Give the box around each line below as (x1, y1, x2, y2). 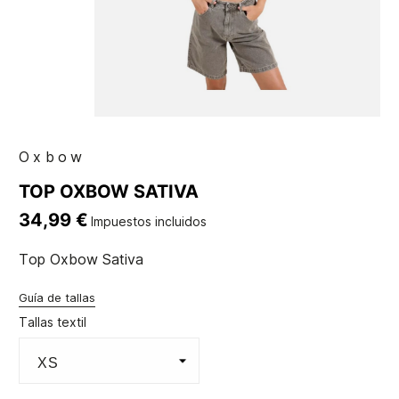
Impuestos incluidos (91, 214, 208, 230)
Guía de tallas (19, 290, 96, 305)
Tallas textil (19, 314, 87, 330)
